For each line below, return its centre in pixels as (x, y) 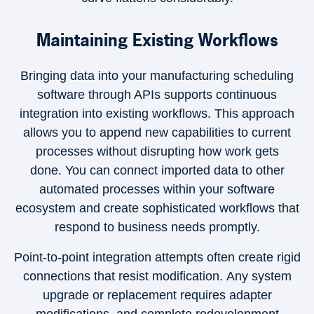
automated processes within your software (157, 189)
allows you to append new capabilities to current (157, 132)
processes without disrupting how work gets (157, 151)
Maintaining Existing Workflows (157, 40)
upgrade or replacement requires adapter (157, 295)
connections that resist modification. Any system (157, 276)
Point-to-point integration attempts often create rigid (157, 257)
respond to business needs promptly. (157, 227)
